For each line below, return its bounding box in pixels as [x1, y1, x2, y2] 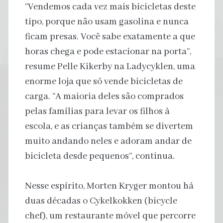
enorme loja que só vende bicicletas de [24, 75, 183, 88]
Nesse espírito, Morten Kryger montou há [24, 180, 194, 192]
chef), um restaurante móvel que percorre [24, 210, 196, 222]
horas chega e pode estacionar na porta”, [24, 45, 191, 58]
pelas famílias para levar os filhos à [24, 105, 170, 117]
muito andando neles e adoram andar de [24, 135, 192, 147]
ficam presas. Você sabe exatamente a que [24, 30, 195, 43]
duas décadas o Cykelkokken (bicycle [24, 195, 177, 207]
